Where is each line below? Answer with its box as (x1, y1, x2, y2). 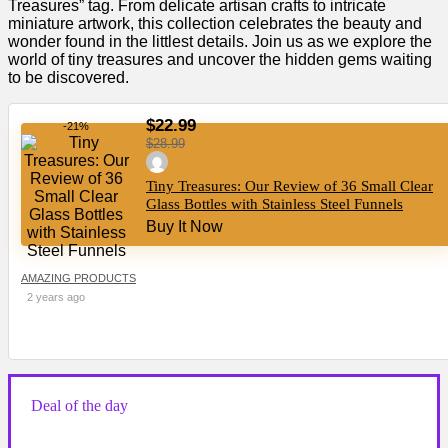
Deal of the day (31, 397, 128, 415)
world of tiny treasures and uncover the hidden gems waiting (8, 51, 432, 69)
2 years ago (27, 291, 85, 304)
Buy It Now (146, 218, 223, 236)
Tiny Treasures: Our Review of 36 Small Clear (146, 178, 433, 195)
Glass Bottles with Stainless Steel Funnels (146, 196, 403, 213)
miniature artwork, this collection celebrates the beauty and (8, 15, 422, 33)
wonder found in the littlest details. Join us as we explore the (8, 33, 432, 51)
